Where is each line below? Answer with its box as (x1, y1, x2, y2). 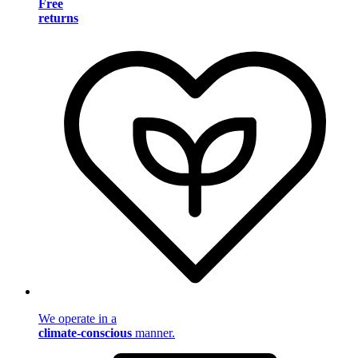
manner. (132, 325, 175, 340)
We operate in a (38, 311, 117, 325)
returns (38, 11, 78, 26)
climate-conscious (38, 325, 132, 340)
